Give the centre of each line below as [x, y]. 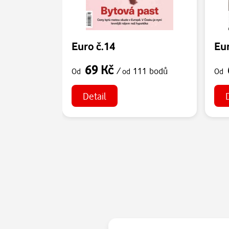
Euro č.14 [93, 46]
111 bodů [150, 71]
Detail [94, 96]
